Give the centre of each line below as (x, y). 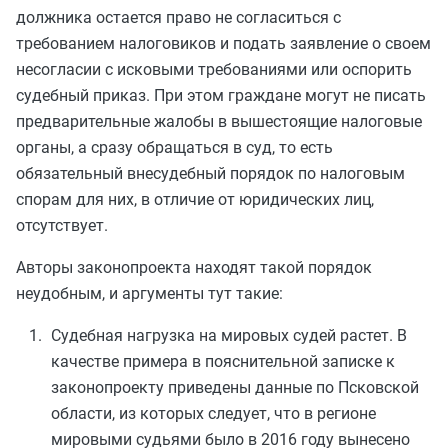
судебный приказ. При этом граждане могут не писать (221, 95)
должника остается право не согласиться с (178, 17)
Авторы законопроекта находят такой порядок (194, 267)
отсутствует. (62, 225)
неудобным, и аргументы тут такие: (149, 293)
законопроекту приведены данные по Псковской (235, 387)
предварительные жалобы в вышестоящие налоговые (219, 121)
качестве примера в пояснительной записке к (223, 361)
